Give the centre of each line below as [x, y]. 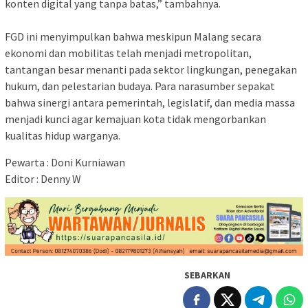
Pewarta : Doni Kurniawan [65, 162]
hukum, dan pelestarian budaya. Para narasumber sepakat [140, 86]
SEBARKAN [207, 275]
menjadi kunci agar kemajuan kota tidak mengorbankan [135, 119]
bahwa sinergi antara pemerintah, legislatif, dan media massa [150, 102]
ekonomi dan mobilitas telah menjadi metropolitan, [128, 53]
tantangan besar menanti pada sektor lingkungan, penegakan [151, 69]
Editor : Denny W [43, 178]
